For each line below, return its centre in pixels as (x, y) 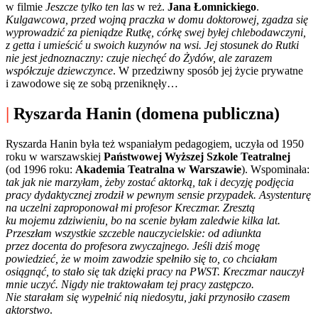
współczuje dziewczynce (59, 71)
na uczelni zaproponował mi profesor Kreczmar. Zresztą (130, 208)
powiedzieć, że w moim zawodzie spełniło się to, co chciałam (142, 259)
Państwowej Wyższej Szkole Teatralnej (197, 157)
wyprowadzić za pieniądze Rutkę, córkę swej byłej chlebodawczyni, (156, 33)
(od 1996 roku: (40, 170)
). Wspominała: (275, 170)
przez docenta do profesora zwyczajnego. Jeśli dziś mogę (133, 246)
